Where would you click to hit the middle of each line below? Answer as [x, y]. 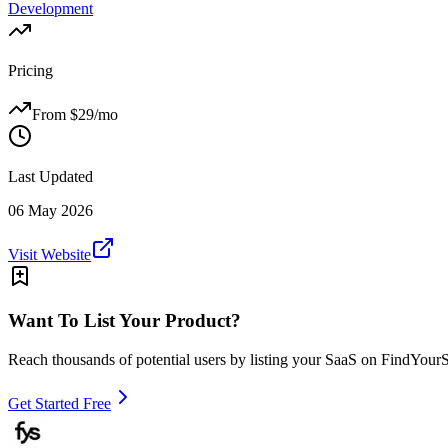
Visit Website [49, 254]
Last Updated [50, 176]
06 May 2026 [50, 210]
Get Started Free [59, 404]
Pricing [30, 70]
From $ [55, 114]
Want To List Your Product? [124, 321]
